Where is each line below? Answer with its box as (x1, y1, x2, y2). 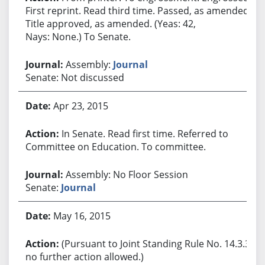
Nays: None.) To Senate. (25, 30, 131, 43)
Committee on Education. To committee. (25, 140, 206, 153)
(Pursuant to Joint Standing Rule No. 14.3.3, (61, 237, 253, 250)
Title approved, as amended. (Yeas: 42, (25, 17, 196, 30)
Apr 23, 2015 (53, 99, 108, 112)
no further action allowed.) (25, 250, 144, 263)
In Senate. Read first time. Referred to (61, 127, 228, 140)
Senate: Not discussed (25, 70, 124, 84)
